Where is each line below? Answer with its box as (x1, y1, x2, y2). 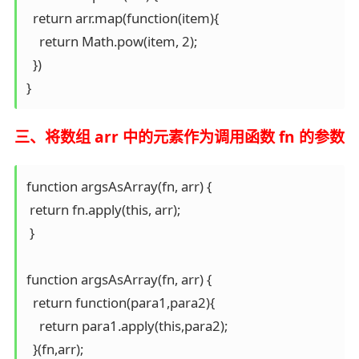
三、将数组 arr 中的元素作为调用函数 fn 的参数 (14, 127, 345, 148)
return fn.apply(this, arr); (26, 200, 180, 219)
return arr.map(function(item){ (26, 9, 219, 28)
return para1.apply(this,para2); (26, 317, 228, 335)
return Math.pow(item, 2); (26, 32, 197, 51)
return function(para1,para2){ (26, 293, 218, 312)
